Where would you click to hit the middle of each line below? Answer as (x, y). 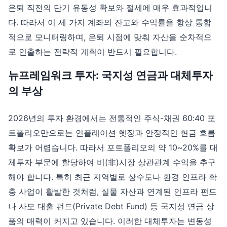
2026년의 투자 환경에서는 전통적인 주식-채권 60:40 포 (112, 118)
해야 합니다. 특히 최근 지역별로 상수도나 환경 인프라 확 (112, 177)
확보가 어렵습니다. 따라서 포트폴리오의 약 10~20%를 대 (113, 148)
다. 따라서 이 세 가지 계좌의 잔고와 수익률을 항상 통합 (110, 23)
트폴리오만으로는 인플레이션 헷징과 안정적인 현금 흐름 (112, 133)
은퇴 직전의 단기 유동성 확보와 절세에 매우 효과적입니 (110, 8)
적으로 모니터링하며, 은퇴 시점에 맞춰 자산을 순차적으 (110, 37)
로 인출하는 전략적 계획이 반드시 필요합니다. (92, 52)
